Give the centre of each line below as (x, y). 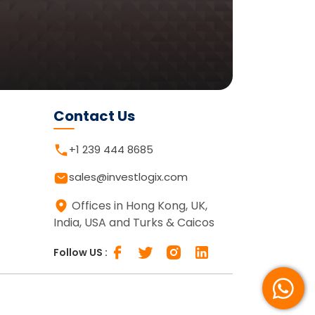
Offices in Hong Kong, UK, (140, 205)
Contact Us (94, 116)
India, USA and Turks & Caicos (134, 222)
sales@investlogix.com (128, 177)
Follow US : (81, 252)
